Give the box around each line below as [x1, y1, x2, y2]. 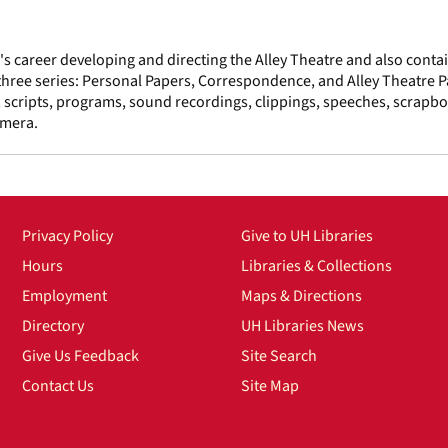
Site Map [240, 375, 299, 397]
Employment [22, 285, 108, 307]
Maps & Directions [240, 285, 362, 307]
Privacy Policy [22, 225, 114, 247]
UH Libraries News [240, 315, 364, 337]
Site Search [240, 345, 317, 367]
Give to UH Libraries [240, 225, 373, 247]
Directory [22, 315, 85, 337]
